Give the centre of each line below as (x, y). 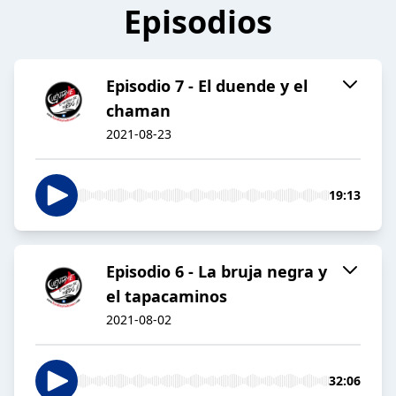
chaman (138, 111)
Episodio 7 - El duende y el (207, 86)
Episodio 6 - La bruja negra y (217, 272)
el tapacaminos (167, 297)
